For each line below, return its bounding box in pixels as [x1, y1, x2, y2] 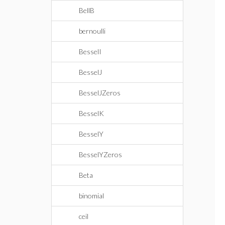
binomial [79, 191, 104, 200]
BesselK [79, 109, 104, 118]
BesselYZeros [79, 150, 122, 159]
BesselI [79, 47, 101, 56]
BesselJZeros [79, 88, 121, 97]
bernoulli [79, 27, 105, 35]
